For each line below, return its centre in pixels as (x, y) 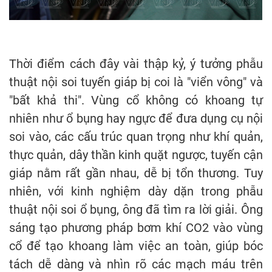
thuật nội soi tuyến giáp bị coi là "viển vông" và (136, 82)
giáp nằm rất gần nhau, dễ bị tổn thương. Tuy (136, 173)
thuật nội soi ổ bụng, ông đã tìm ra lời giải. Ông (136, 209)
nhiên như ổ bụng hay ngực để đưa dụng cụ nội (136, 118)
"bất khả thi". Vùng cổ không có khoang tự (136, 100)
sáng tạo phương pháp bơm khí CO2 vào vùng (136, 227)
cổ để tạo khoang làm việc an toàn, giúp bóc (136, 246)
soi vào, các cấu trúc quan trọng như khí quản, (136, 136)
